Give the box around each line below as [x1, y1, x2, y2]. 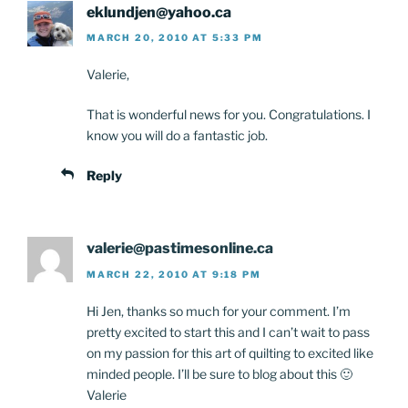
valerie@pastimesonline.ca [87, 240, 273, 258]
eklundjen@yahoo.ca [87, 3, 231, 21]
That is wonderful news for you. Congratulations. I [87, 107, 371, 123]
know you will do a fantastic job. [87, 127, 268, 144]
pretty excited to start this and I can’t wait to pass [87, 323, 370, 340]
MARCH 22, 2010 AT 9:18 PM [87, 268, 261, 280]
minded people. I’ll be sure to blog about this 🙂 [87, 365, 352, 382]
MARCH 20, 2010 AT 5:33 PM [87, 32, 263, 44]
